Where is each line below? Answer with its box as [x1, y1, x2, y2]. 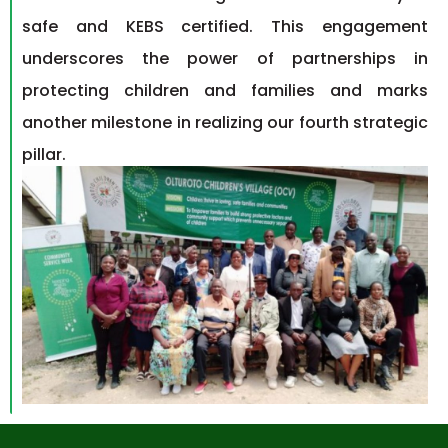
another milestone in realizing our [22, 111, 295, 135]
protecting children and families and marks [22, 79, 428, 103]
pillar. [22, 143, 66, 167]
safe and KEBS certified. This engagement [22, 15, 428, 39]
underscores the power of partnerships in [22, 47, 428, 71]
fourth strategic [298, 111, 429, 135]
